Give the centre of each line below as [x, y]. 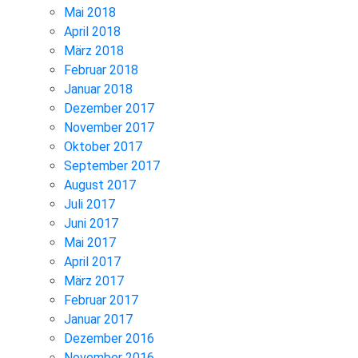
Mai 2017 [90, 242]
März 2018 [94, 50]
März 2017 [94, 280]
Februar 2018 [101, 70]
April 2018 [92, 31]
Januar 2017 [98, 319]
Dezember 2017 [109, 108]
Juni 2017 [91, 223]
